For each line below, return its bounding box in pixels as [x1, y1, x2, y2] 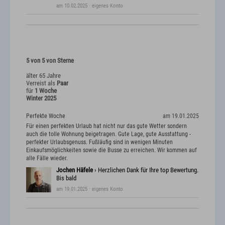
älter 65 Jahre [26, 72, 61, 80]
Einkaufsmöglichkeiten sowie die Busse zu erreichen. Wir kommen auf [26, 146, 197, 154]
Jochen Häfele [56, 166, 93, 174]
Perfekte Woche [26, 113, 65, 120]
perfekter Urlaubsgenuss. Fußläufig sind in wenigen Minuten [26, 138, 173, 146]
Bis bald [56, 174, 76, 182]
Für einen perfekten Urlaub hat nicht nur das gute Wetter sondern [26, 122, 187, 130]
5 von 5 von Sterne [26, 57, 74, 65]
